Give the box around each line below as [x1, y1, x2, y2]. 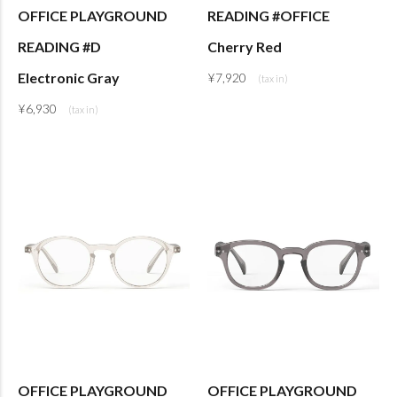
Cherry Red [207, 37, 282, 55]
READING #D [18, 37, 101, 55]
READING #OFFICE [207, 6, 330, 24]
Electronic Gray [18, 68, 120, 86]
